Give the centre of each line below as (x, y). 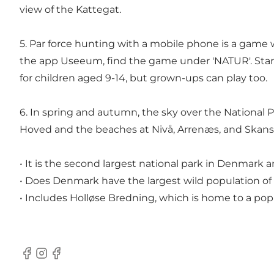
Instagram (59, 259)
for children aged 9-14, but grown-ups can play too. (143, 78)
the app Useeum (61, 61)
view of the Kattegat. (70, 9)
